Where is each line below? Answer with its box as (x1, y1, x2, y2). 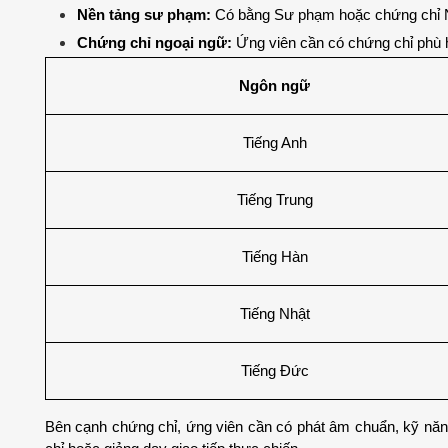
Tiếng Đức (240, 362, 309, 379)
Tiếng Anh (242, 134, 307, 151)
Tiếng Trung (236, 191, 313, 208)
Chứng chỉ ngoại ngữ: (77, 34, 232, 51)
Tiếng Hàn (241, 248, 308, 265)
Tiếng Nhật (239, 305, 310, 322)
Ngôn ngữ (239, 77, 310, 94)
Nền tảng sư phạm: (77, 6, 211, 23)
